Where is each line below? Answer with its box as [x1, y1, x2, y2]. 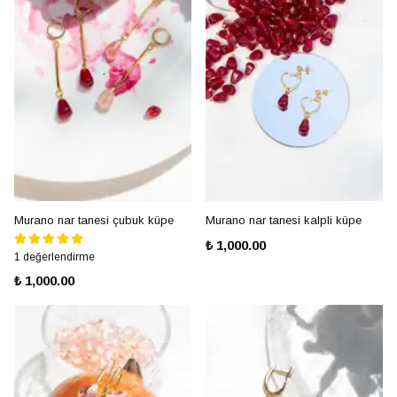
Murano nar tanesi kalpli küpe [206, 214, 362, 227]
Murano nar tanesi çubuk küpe [14, 214, 174, 227]
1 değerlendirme [14, 251, 95, 263]
